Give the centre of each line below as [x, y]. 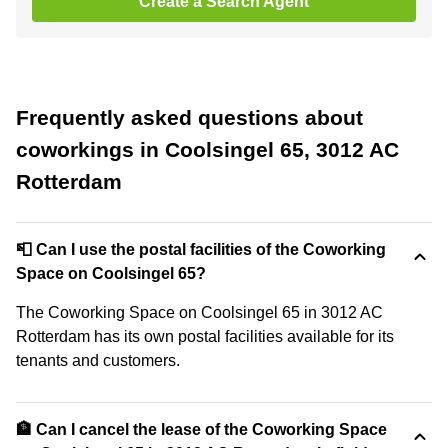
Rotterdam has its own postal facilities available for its [205, 336]
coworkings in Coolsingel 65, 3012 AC [207, 149]
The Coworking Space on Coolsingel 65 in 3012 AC [199, 312]
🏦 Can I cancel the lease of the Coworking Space [201, 429]
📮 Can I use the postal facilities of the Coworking [201, 249]
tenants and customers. [98, 360]
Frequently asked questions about [189, 117]
